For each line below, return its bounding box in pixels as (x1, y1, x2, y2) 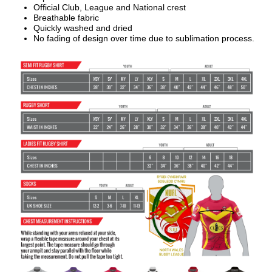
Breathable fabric (33, 13, 99, 22)
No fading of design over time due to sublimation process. (33, 33, 254, 43)
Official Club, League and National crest (33, 2, 186, 12)
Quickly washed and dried (33, 23, 132, 33)
